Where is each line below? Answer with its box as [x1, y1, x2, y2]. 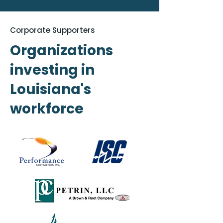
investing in [10, 60, 95, 80]
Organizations [10, 41, 113, 60]
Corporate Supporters [10, 25, 95, 35]
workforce [10, 99, 84, 118]
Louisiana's [10, 80, 91, 99]
